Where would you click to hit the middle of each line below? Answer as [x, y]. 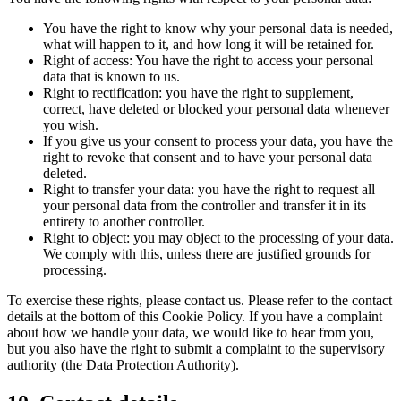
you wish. [71, 124]
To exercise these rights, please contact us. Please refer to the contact [200, 300]
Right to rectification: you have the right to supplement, [198, 92]
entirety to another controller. [124, 221]
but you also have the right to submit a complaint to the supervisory [196, 348]
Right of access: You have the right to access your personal [208, 60]
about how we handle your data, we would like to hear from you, [191, 332]
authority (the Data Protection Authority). [123, 364]
